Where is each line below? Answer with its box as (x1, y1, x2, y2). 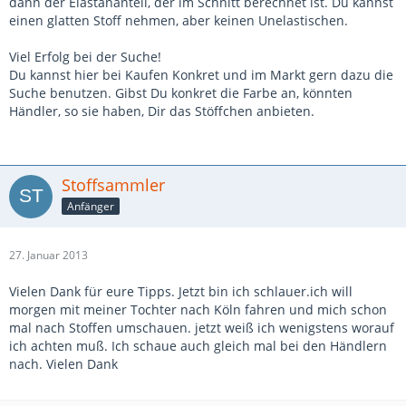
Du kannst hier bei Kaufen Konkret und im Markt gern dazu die (9, 66, 393, 83)
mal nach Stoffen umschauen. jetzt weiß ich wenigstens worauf (9, 319, 394, 336)
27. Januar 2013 (9, 247, 88, 263)
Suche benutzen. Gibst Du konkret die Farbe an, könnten (9, 84, 353, 101)
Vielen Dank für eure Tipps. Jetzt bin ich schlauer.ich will (9, 283, 353, 300)
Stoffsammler (62, 174, 165, 196)
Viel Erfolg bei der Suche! (9, 48, 161, 65)
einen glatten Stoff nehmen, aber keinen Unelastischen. (9, 12, 348, 29)
